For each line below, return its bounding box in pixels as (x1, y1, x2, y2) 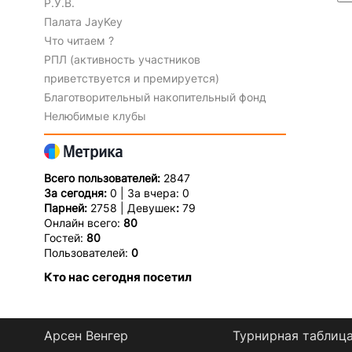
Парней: (43, 200, 90, 214)
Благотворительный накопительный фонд (43, 90, 266, 104)
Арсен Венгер (43, 327, 128, 343)
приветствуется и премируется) (43, 71, 219, 85)
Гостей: (43, 230, 86, 244)
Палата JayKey (43, 14, 123, 28)
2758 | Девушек (90, 200, 176, 214)
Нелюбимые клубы (43, 108, 146, 123)
